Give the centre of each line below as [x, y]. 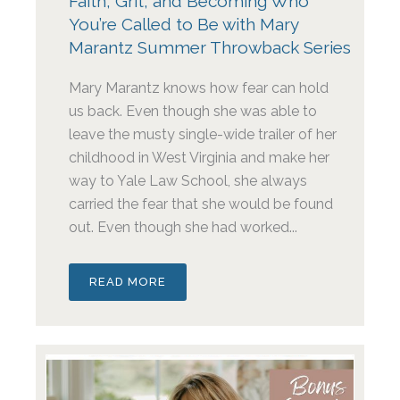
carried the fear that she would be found [201, 204]
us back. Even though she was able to [193, 112]
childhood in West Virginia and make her [200, 158]
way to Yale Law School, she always [188, 181]
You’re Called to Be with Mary [184, 25]
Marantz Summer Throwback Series [210, 48]
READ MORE [128, 282]
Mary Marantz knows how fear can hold [199, 88]
